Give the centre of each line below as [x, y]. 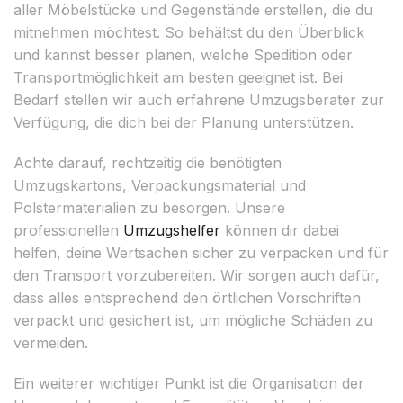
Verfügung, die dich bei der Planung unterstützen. [184, 122]
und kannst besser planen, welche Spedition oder [183, 54]
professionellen [68, 230]
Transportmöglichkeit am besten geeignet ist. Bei [178, 77]
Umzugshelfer [172, 230]
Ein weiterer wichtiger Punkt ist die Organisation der [189, 383]
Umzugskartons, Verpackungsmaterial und [160, 185]
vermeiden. [51, 342]
